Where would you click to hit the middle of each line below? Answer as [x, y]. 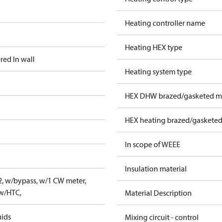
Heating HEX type [154, 47]
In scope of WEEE [153, 144]
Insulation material [156, 168]
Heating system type [158, 71]
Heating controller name [165, 23]
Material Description [158, 193]
